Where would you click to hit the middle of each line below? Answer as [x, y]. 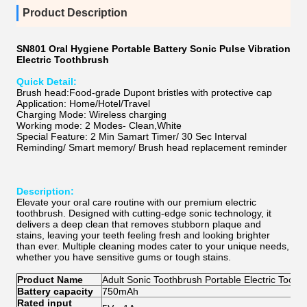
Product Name [50, 280]
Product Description [75, 13]
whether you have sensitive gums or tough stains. [124, 257]
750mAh [120, 291]
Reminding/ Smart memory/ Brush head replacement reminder [152, 147]
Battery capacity [55, 291]
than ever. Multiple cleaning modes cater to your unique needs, [153, 246]
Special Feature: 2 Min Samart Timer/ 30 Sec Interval [132, 136]
